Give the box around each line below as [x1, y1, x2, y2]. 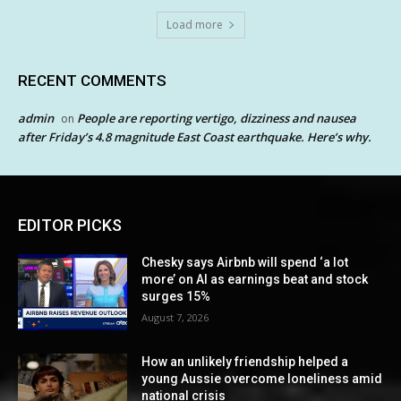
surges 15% [141, 288, 211, 303]
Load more [166, 16, 223, 32]
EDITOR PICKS [18, 215, 122, 235]
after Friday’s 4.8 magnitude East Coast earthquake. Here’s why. [18, 128, 371, 145]
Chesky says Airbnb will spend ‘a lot [141, 254, 349, 269]
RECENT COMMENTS [18, 71, 166, 90]
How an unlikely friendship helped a [141, 354, 349, 370]
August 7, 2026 [141, 310, 209, 324]
